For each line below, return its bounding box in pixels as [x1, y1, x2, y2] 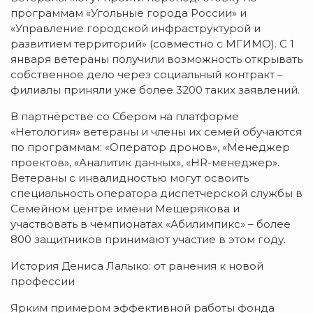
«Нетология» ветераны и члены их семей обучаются [10, 124, 302, 138]
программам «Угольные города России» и [10, 6, 247, 20]
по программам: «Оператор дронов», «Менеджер [10, 140, 290, 154]
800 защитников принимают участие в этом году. [10, 232, 286, 246]
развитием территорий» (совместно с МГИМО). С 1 [10, 36, 294, 50]
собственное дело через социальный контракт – [10, 67, 283, 81]
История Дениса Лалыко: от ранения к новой [10, 259, 263, 272]
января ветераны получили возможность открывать [10, 52, 303, 66]
